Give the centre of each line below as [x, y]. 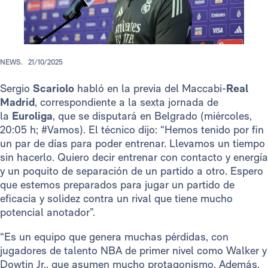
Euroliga [32, 116]
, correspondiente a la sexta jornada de [127, 102]
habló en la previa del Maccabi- [152, 89]
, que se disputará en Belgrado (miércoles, [152, 116]
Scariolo [55, 89]
